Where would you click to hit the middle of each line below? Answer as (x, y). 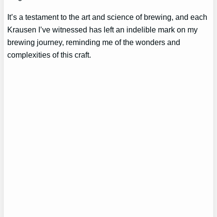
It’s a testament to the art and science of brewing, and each (108, 17)
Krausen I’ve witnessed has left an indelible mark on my (103, 29)
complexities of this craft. (49, 54)
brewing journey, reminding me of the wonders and (94, 42)
